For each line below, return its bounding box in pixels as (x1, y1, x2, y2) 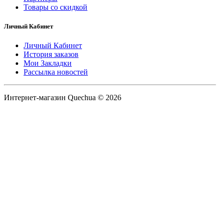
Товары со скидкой (24, 2, 87, 11)
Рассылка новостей (24, 67, 88, 76)
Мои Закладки (24, 58, 72, 67)
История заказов (24, 50, 79, 58)
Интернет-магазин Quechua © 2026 (4, 93, 121, 102)
